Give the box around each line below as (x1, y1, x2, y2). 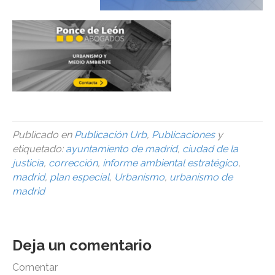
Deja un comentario (12, 236, 152, 255)
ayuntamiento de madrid (66, 143, 177, 155)
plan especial (50, 171, 109, 184)
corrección (48, 157, 98, 169)
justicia (12, 157, 44, 169)
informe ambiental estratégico (103, 157, 238, 169)
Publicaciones (152, 129, 215, 141)
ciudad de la (182, 143, 238, 155)
